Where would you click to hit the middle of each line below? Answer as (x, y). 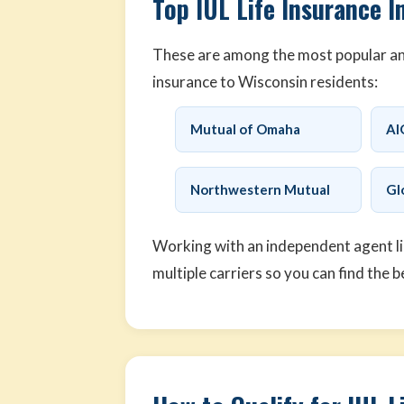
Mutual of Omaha (246, 129)
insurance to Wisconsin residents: (266, 82)
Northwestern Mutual (261, 189)
